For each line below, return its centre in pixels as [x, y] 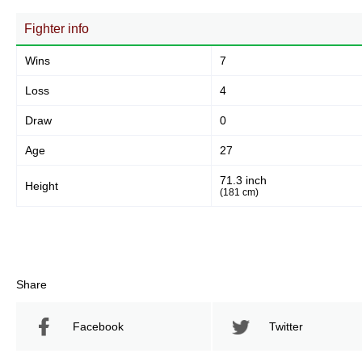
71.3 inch [243, 180]
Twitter [286, 326]
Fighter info [57, 29]
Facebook [98, 326]
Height [42, 186]
